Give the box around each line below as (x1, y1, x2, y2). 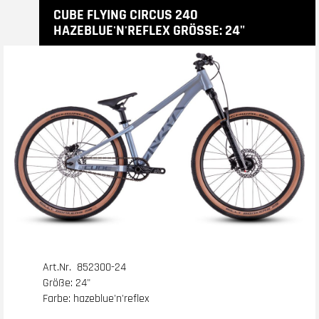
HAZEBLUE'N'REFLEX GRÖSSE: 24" (53, 21, 240, 40)
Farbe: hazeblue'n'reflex (43, 291, 150, 306)
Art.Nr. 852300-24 (43, 259, 126, 275)
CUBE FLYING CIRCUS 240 (53, 6, 198, 24)
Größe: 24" (43, 275, 90, 291)
